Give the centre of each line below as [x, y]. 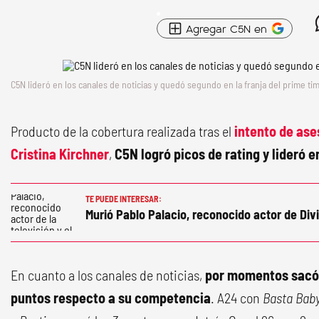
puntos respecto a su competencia [111, 298]
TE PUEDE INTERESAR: [124, 199]
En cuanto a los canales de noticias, [106, 275]
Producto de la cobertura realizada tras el [122, 131]
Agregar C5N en [226, 28]
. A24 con [237, 298]
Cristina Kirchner [60, 154]
